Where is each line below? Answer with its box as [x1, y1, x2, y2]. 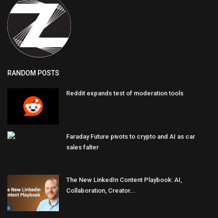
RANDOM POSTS [7, 69, 59, 77]
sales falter [66, 144, 99, 151]
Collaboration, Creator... [66, 187, 136, 195]
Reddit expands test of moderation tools [66, 90, 183, 97]
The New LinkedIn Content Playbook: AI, [66, 176, 182, 184]
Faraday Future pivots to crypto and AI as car [66, 133, 195, 141]
